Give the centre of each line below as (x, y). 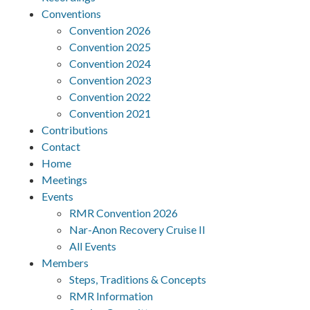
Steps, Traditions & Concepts (138, 279)
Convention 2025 (110, 46)
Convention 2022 (110, 96)
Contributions (75, 129)
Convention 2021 (110, 113)
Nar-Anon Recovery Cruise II (137, 229)
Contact (61, 146)
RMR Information (111, 295)
